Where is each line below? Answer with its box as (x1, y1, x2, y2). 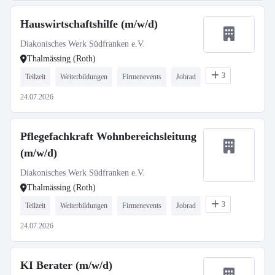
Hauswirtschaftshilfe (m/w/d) (20, 18, 158, 30)
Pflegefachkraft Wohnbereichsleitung (20, 130, 196, 142)
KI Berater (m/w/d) (20, 259, 112, 271)
